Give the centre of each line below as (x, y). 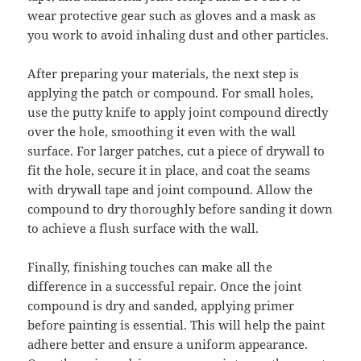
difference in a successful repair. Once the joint (165, 286)
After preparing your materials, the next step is (164, 73)
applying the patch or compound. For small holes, (171, 93)
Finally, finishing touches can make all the (150, 267)
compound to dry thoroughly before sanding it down (180, 209)
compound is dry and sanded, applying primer (161, 305)
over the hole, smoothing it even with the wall (162, 131)
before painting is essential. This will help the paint (176, 325)
